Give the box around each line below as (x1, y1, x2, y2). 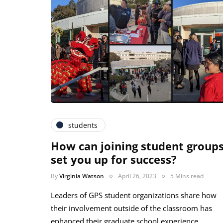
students (68, 120, 98, 130)
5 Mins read (170, 172, 204, 181)
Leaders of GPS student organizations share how (51, 190, 217, 201)
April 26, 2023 (118, 172, 156, 181)
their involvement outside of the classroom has (51, 203, 212, 214)
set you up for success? (51, 152, 177, 167)
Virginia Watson (59, 172, 104, 181)
